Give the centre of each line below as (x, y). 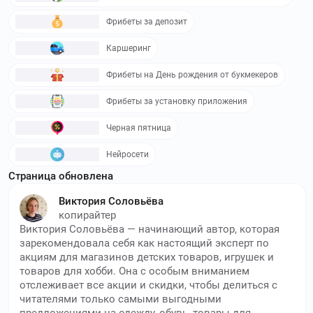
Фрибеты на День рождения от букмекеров (192, 75)
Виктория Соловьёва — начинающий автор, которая (150, 230)
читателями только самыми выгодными (121, 299)
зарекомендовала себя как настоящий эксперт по (144, 243)
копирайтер (87, 216)
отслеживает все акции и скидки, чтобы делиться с (148, 285)
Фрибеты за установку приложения (177, 102)
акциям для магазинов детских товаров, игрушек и (147, 257)
